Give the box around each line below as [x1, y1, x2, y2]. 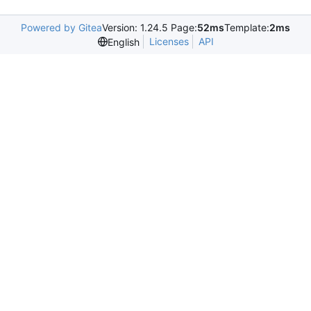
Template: [224, 22, 269, 33]
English [107, 35, 140, 48]
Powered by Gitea [21, 22, 102, 33]
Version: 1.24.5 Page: [102, 22, 197, 33]
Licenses [149, 35, 189, 47]
